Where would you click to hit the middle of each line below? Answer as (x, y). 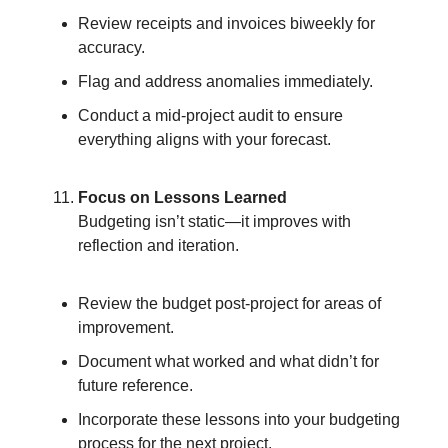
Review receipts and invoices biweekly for (226, 24)
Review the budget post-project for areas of (229, 304)
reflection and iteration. (158, 246)
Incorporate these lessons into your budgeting (239, 420)
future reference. (135, 386)
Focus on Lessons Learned (182, 198)
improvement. (126, 328)
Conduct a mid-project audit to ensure (210, 116)
